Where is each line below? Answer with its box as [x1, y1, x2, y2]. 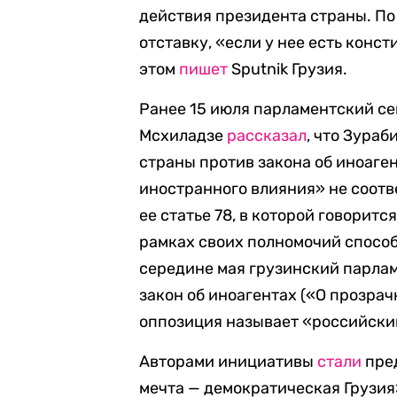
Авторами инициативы [139, 352, 318, 371]
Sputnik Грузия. [228, 59, 348, 79]
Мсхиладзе [139, 126, 228, 145]
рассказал [227, 126, 307, 145]
